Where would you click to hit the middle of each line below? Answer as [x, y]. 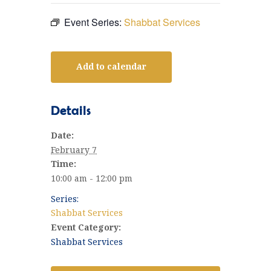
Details [71, 110]
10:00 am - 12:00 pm [92, 178]
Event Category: [86, 227]
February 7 [74, 150]
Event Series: [94, 22]
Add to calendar [111, 66]
